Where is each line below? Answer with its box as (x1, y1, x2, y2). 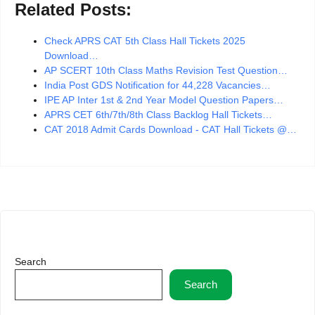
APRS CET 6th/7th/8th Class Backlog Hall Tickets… (44, 109, 272, 121)
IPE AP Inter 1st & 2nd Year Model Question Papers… (44, 94, 283, 106)
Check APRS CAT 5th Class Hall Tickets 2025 (44, 35, 245, 47)
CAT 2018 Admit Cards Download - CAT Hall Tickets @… (44, 124, 297, 136)
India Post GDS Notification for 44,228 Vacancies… (44, 79, 271, 91)
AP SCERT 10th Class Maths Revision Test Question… (44, 65, 288, 77)
